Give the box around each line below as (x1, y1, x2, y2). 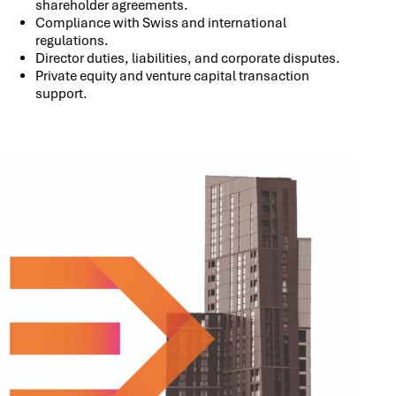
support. (35, 85, 88, 103)
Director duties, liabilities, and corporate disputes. (35, 49, 340, 68)
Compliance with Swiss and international (35, 14, 286, 33)
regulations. (35, 32, 109, 50)
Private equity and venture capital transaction (35, 67, 309, 86)
